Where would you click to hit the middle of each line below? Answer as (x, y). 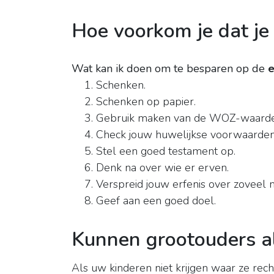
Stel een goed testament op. (166, 151)
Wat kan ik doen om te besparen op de (170, 69)
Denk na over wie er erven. (162, 168)
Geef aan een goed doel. (156, 201)
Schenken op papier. (146, 102)
